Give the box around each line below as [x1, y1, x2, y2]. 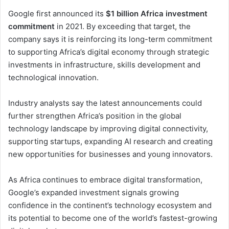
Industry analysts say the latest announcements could [8, 98, 202, 108]
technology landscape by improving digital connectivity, [8, 124, 208, 134]
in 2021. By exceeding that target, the [55, 21, 191, 32]
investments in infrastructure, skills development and [8, 60, 200, 70]
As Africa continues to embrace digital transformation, [8, 175, 202, 185]
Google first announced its [8, 9, 106, 19]
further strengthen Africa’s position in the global [8, 111, 181, 121]
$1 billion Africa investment [106, 9, 208, 19]
